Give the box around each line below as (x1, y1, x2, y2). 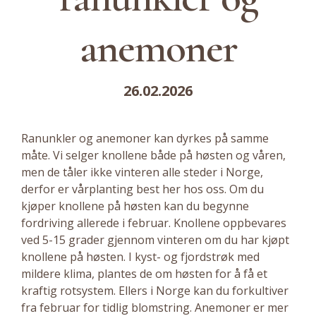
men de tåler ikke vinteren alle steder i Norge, (21, 164, 263, 180)
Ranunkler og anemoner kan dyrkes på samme (21, 130, 269, 146)
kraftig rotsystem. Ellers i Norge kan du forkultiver (21, 283, 288, 298)
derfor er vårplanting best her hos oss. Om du (21, 181, 264, 197)
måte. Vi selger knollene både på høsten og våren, (21, 147, 286, 163)
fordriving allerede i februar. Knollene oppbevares (21, 215, 286, 231)
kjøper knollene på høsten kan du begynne (21, 198, 249, 214)
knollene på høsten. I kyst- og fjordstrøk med (21, 249, 260, 265)
